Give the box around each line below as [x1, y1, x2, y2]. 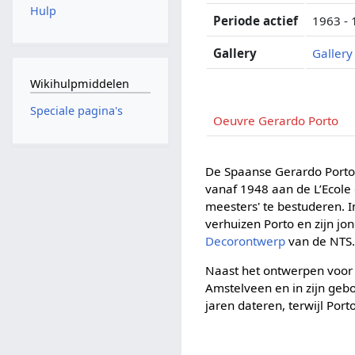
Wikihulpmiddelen [29, 75, 129, 91]
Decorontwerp [205, 232, 286, 249]
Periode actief [213, 12, 299, 29]
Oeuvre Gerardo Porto [213, 112, 339, 128]
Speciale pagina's [29, 103, 123, 119]
